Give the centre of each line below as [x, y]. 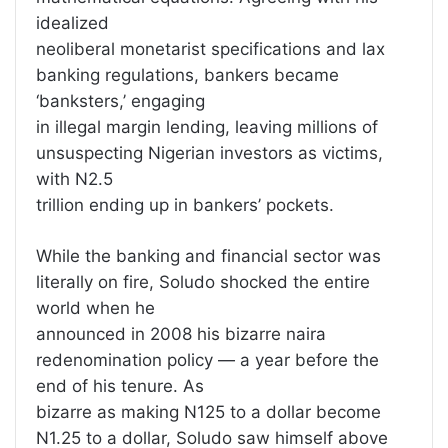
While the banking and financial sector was [208, 256]
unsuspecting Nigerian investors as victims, [209, 153]
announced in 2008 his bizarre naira [181, 334]
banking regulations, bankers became [187, 75]
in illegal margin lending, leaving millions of [207, 127]
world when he [95, 308]
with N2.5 [74, 179]
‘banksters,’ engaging [120, 101]
